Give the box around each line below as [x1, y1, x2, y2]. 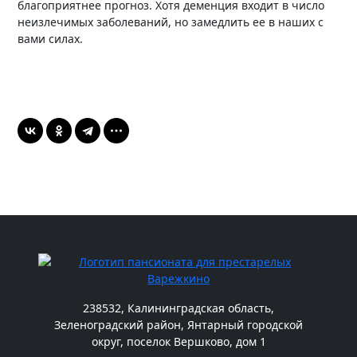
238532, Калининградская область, [83, 300, 274, 316]
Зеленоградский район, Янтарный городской [54, 316, 303, 332]
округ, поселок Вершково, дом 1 [91, 333, 266, 349]
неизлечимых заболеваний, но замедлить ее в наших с [18, 14, 324, 29]
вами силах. [18, 30, 84, 46]
